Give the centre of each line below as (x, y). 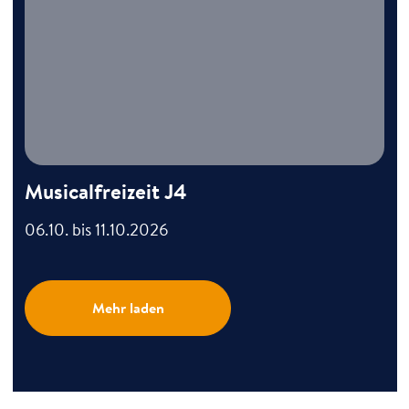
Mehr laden (128, 308)
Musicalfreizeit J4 (106, 192)
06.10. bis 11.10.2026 (96, 229)
